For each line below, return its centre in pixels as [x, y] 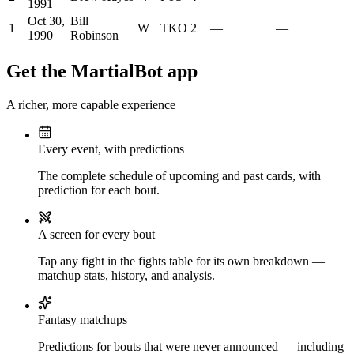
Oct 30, [46, 21]
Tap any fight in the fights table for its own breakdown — [181, 262]
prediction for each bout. [99, 190]
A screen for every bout [96, 235]
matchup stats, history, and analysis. [126, 276]
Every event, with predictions [111, 149]
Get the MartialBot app [102, 72]
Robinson [94, 36]
